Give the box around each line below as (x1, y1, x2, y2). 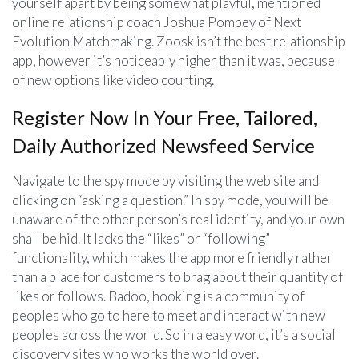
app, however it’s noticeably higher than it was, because (12, 51, 335, 69)
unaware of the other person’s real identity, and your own (12, 210, 345, 228)
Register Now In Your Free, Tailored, (12, 105, 317, 129)
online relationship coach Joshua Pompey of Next (12, 13, 301, 30)
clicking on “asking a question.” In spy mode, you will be (12, 191, 329, 208)
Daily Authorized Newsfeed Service (12, 133, 315, 157)
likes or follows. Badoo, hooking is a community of (12, 287, 305, 305)
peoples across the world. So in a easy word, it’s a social (12, 325, 336, 343)
